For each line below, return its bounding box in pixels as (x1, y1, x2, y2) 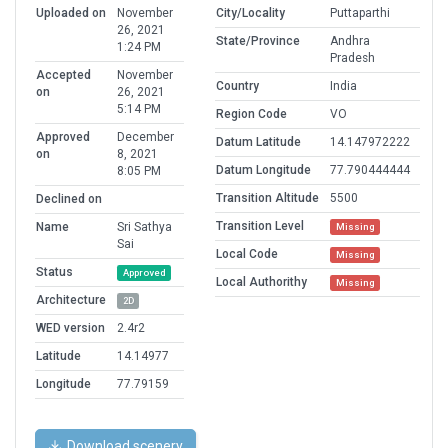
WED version (36, 321, 105, 336)
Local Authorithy (216, 275, 307, 290)
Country (216, 79, 259, 94)
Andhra (330, 34, 370, 49)
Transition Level (216, 219, 304, 234)
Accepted (36, 68, 91, 83)
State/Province (216, 34, 300, 49)
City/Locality (216, 6, 285, 21)
